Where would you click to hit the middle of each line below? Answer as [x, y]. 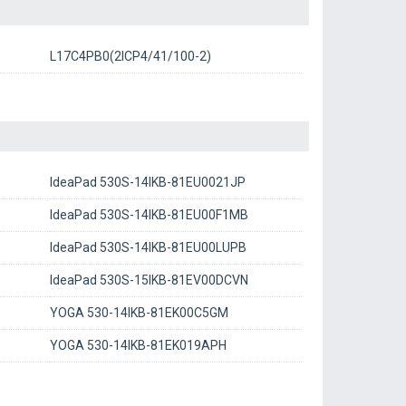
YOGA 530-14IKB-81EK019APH [138, 345]
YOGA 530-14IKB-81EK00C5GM [139, 313]
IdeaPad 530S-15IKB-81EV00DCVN [149, 280]
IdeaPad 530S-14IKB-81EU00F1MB [149, 215]
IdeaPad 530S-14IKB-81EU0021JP [147, 182]
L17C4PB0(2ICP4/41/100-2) [130, 56]
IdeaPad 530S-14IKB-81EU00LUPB [148, 247]
